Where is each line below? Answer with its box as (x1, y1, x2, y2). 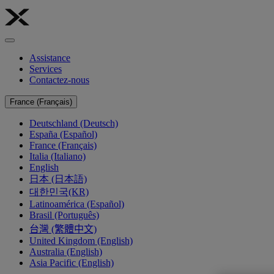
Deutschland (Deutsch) (29, 118, 118, 128)
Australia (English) (29, 246, 102, 257)
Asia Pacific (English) (29, 257, 114, 268)
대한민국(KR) (29, 187, 89, 197)
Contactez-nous (29, 75, 89, 85)
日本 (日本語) (29, 174, 87, 184)
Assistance (29, 53, 70, 63)
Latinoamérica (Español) (29, 199, 124, 209)
